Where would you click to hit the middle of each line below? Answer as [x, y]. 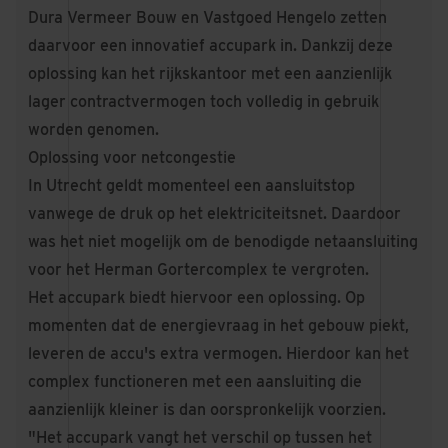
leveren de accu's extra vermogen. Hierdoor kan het [218, 353]
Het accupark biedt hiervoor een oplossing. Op [196, 297]
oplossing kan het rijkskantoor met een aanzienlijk [210, 73]
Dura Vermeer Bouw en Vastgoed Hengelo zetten [207, 17]
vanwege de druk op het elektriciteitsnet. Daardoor [214, 213]
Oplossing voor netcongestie [132, 157]
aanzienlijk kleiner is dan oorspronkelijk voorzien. [207, 409]
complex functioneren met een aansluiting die [195, 381]
